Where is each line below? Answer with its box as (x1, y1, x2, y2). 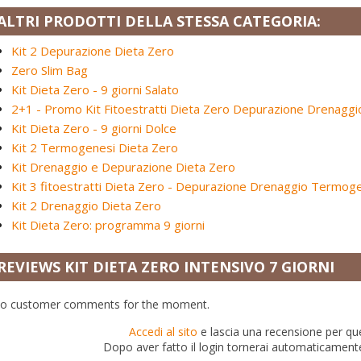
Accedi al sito (128, 324, 197, 339)
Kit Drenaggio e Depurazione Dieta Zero (11, 159, 235, 175)
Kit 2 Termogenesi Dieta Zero (11, 139, 178, 156)
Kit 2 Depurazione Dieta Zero (11, 43, 174, 59)
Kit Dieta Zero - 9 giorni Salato (11, 81, 179, 98)
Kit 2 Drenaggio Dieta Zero (11, 197, 161, 214)
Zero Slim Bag (11, 62, 88, 78)
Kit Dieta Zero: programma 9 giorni (11, 217, 205, 233)
